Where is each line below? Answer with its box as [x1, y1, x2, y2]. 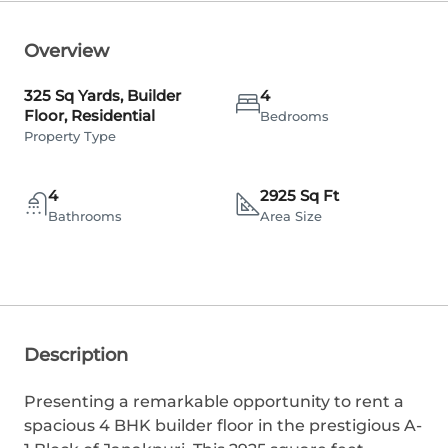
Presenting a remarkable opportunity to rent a [24, 392, 404, 411]
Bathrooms [48, 208, 122, 224]
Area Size [260, 208, 322, 224]
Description [24, 344, 128, 366]
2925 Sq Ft [260, 186, 339, 205]
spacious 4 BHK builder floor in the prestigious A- [24, 416, 422, 435]
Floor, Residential [24, 106, 155, 125]
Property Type [24, 128, 116, 144]
